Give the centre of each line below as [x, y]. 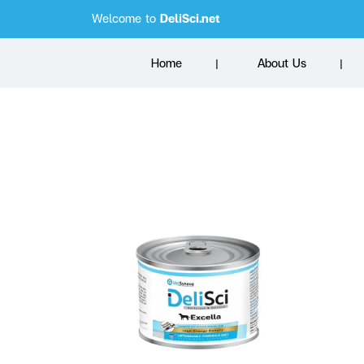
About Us [282, 63]
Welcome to [126, 18]
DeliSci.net [190, 18]
